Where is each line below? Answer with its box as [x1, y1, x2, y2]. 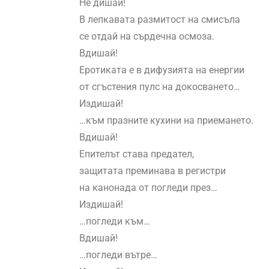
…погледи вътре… [79, 249, 157, 261]
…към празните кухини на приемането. [79, 115, 253, 127]
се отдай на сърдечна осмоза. [79, 31, 214, 43]
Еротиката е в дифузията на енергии [79, 64, 244, 76]
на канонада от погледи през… [79, 182, 217, 194]
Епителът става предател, [79, 148, 194, 160]
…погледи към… [79, 216, 150, 228]
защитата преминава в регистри [79, 165, 226, 177]
